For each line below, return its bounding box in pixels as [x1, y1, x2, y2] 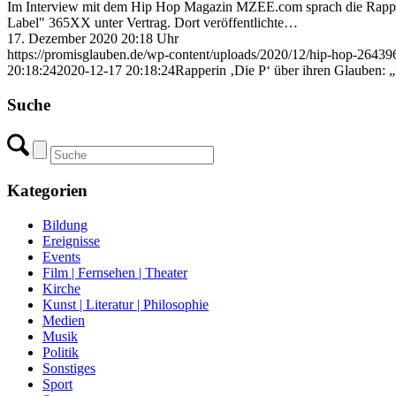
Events [42, 248, 80, 264]
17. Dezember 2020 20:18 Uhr [7, 30, 179, 46]
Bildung [42, 217, 88, 232]
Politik [42, 344, 79, 360]
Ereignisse [42, 232, 100, 248]
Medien [42, 312, 85, 328]
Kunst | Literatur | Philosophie [42, 296, 209, 312]
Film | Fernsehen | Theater [42, 264, 187, 280]
